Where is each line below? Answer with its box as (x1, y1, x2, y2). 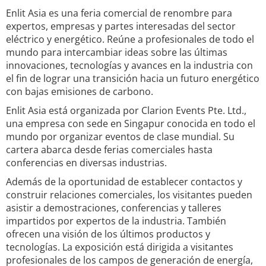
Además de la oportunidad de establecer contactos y (6, 175, 242, 188)
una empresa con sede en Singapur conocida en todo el (6, 117, 255, 130)
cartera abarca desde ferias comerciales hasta (6, 143, 213, 156)
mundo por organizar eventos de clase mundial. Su (6, 130, 235, 143)
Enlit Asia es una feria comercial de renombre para (6, 7, 232, 20)
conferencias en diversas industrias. (6, 156, 167, 169)
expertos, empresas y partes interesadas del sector (6, 20, 236, 33)
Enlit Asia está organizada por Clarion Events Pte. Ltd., (6, 104, 246, 117)
